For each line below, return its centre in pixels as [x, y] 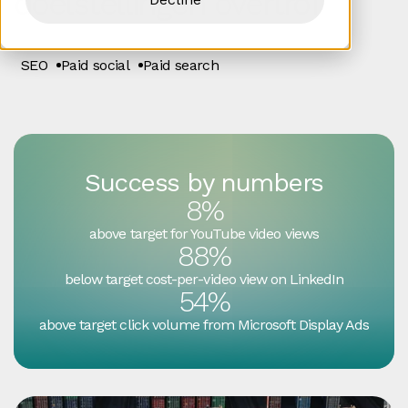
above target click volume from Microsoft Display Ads [204, 325]
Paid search [181, 65]
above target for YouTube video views [204, 234]
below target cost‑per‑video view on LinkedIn [204, 279]
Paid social [96, 65]
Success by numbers [204, 183]
